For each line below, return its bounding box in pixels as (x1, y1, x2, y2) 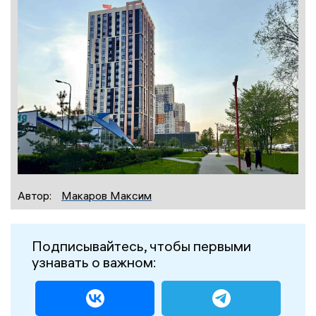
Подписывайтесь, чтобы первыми (32, 236, 251, 255)
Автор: (18, 188, 54, 202)
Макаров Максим (61, 188, 152, 202)
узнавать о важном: (32, 253, 157, 271)
